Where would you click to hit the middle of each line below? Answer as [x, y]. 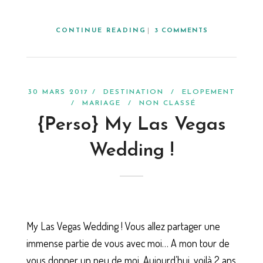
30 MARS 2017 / [65, 92]
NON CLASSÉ [167, 103]
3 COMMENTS [181, 31]
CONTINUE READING [101, 31]
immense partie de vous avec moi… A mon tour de [128, 243]
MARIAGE [101, 103]
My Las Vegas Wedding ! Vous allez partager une [123, 226]
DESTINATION [133, 92]
